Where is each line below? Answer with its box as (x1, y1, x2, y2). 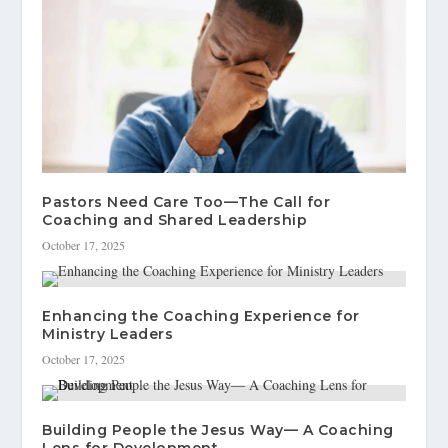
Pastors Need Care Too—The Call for (42, 193, 331, 212)
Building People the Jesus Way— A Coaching (42, 421, 394, 440)
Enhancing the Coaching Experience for (42, 307, 360, 326)
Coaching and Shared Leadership (42, 211, 308, 230)
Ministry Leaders (42, 325, 174, 344)
